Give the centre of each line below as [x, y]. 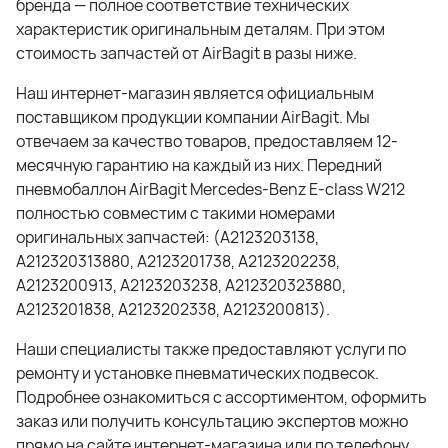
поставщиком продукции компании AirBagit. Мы [193, 117]
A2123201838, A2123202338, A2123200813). [173, 309]
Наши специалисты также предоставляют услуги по [211, 349]
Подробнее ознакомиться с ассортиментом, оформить [221, 397]
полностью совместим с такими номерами [175, 213]
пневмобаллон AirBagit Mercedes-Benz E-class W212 [210, 189]
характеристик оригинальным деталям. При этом [200, 29]
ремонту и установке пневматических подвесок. [197, 373]
